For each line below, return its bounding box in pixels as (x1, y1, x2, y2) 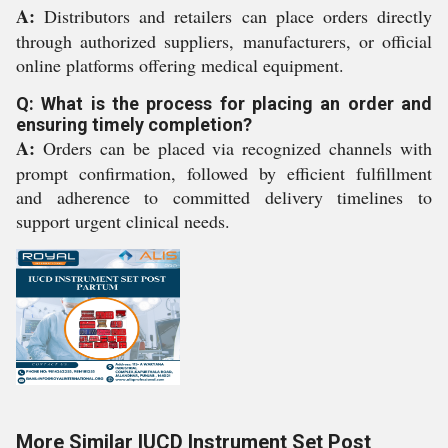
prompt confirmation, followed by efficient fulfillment (16, 161, 432, 185)
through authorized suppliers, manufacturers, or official (16, 29, 432, 53)
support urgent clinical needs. (16, 209, 230, 233)
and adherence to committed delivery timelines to (16, 185, 432, 209)
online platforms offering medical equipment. (16, 53, 344, 77)
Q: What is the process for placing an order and (16, 93, 432, 114)
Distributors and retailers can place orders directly (35, 4, 432, 28)
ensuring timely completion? (16, 114, 252, 135)
